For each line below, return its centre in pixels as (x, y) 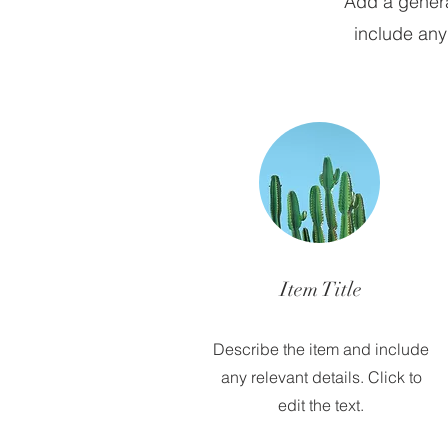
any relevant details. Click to (321, 377)
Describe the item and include (321, 349)
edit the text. (321, 405)
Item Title (321, 289)
